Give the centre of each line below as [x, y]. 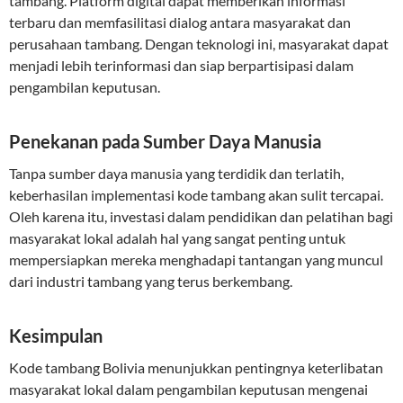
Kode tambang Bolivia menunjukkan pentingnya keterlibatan [196, 367]
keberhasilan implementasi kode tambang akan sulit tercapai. [196, 195]
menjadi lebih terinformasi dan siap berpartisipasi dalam [181, 65]
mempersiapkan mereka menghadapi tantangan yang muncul [196, 260]
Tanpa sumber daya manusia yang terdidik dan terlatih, [176, 173]
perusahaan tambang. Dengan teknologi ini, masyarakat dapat [199, 44]
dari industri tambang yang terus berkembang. [151, 281]
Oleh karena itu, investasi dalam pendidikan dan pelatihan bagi [201, 216]
